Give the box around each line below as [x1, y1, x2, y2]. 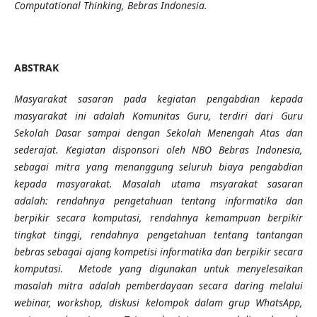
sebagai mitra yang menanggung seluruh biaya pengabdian [13, 160, 304, 174]
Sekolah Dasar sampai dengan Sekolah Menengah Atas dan [13, 126, 304, 140]
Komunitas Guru [132, 109, 209, 123]
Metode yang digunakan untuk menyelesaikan [71, 262, 304, 276]
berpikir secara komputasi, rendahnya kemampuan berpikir [13, 211, 304, 225]
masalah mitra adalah [13, 279, 126, 293]
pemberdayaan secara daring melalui [126, 279, 304, 293]
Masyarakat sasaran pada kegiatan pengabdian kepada [13, 92, 304, 106]
